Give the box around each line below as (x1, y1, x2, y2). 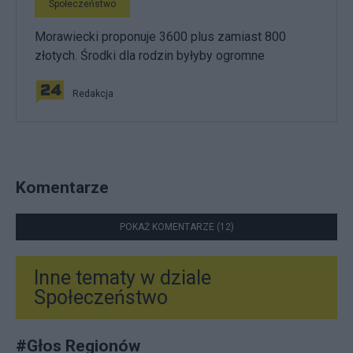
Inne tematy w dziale (34, 266, 211, 289)
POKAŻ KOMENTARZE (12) (119, 221, 234, 232)
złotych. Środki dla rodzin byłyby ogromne (35, 47, 265, 63)
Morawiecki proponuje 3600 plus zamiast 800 (35, 28, 286, 44)
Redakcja (72, 87, 113, 99)
